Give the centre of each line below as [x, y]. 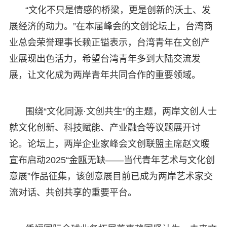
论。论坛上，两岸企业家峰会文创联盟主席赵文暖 [109, 144]
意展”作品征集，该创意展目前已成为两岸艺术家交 [111, 176]
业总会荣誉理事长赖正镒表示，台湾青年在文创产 [109, 42]
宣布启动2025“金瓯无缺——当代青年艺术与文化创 [112, 160]
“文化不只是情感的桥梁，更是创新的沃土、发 [118, 10]
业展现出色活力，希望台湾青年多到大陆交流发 [105, 59]
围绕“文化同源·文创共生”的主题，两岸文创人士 [121, 111]
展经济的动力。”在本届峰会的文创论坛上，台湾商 [111, 26]
